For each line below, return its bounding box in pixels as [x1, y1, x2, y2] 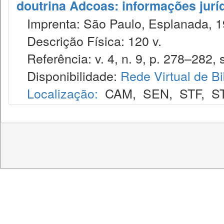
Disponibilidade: [16, 66, 120, 84]
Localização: [27, 84, 98, 102]
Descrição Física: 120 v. [16, 31, 161, 49]
